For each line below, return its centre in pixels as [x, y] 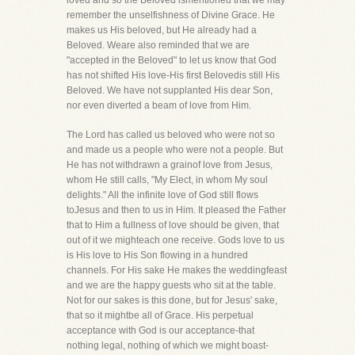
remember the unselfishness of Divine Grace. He [171, 15]
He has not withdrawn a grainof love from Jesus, [170, 165]
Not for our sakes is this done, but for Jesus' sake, [172, 300]
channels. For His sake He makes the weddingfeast [177, 270]
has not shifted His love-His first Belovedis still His [173, 75]
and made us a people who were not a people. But [175, 150]
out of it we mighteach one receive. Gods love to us [176, 240]
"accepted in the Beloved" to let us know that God [172, 60]
